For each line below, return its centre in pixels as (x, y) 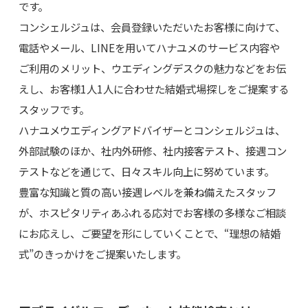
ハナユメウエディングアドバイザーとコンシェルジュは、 (152, 130)
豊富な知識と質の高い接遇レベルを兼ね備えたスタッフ (147, 191)
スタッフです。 (54, 109)
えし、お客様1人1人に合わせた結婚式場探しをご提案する (153, 88)
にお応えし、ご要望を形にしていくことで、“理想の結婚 (149, 233)
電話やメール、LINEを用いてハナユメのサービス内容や (149, 47)
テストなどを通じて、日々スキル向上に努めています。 (146, 171)
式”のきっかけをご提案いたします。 (102, 253)
